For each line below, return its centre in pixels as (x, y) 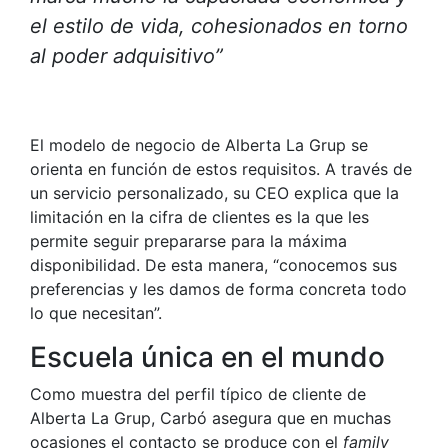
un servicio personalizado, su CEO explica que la (214, 193)
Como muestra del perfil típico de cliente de (198, 394)
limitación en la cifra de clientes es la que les (199, 217)
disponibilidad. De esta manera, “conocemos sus (213, 265)
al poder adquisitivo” (126, 56)
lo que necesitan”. (96, 313)
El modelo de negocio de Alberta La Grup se (199, 145)
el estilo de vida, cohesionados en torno (219, 26)
